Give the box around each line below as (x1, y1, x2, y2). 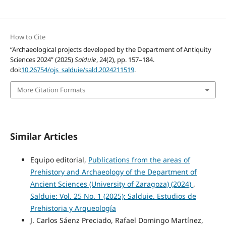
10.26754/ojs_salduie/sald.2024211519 (21, 65, 134, 74)
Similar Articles (10, 130, 78, 143)
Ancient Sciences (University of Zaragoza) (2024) (30, 179, 193, 189)
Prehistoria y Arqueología (30, 203, 116, 213)
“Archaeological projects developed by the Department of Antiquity (10, 44, 211, 54)
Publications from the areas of (88, 155, 190, 165)
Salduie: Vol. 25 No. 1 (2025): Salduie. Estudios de (30, 191, 196, 201)
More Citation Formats (17, 85, 85, 94)
